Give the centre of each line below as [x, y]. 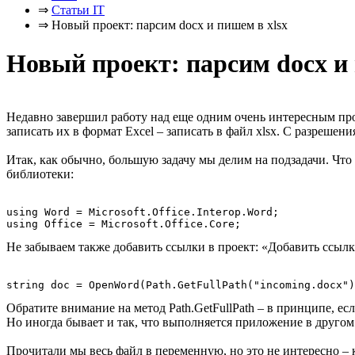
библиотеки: [40, 174]
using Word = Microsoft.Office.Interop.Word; [143, 212]
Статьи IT [78, 10]
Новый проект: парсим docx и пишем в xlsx [170, 25]
